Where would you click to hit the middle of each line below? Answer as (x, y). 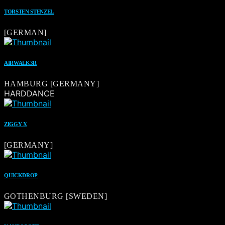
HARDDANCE (29, 94)
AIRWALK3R (21, 63)
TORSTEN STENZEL (29, 12)
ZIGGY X (16, 124)
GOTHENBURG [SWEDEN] (56, 196)
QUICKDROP (21, 175)
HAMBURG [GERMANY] (52, 84)
